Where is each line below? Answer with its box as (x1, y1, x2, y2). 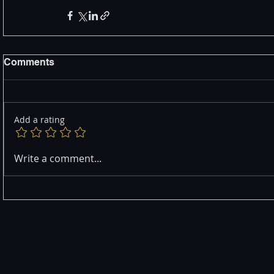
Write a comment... (14, 152, 102, 166)
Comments (4, 56, 54, 68)
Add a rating (14, 114, 65, 126)
